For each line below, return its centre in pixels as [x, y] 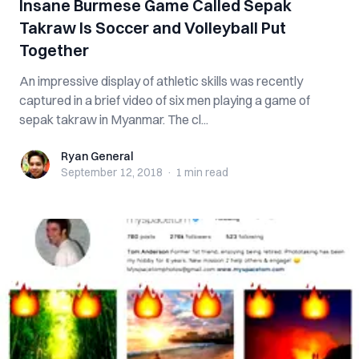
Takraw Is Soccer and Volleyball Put [153, 28]
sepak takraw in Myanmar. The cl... [114, 119]
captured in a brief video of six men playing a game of [165, 100]
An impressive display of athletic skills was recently [161, 81]
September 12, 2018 [112, 172]
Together [54, 50]
